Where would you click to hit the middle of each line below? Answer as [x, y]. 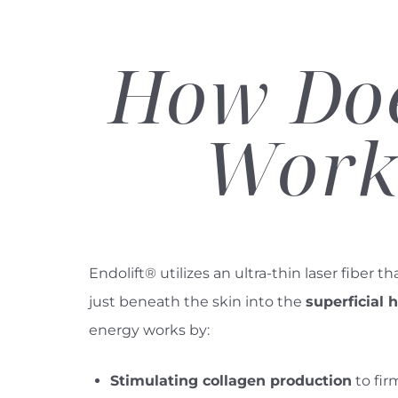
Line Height [103, 368]
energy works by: [149, 330]
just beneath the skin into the [197, 301]
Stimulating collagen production [231, 380]
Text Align [265, 368]
